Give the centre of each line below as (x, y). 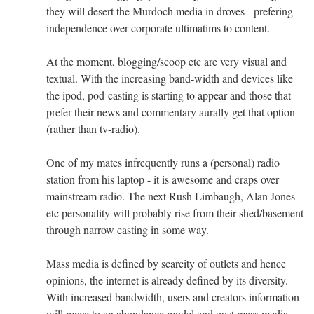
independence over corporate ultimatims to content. (158, 27)
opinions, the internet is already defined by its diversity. (167, 280)
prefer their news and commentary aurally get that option (171, 111)
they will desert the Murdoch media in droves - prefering (170, 11)
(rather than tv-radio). (93, 128)
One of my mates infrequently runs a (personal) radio (163, 162)
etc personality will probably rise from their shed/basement (175, 212)
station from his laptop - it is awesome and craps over (163, 179)
